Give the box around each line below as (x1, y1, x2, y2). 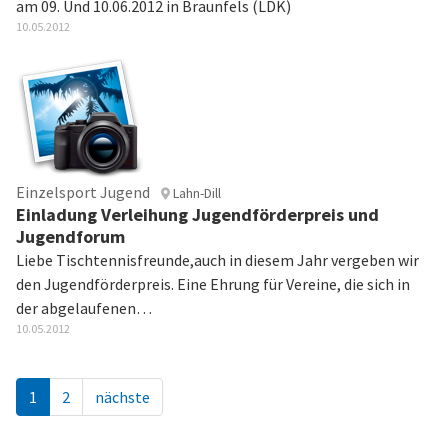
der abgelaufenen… (16, 298, 152, 318)
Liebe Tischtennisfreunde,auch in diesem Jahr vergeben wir (16, 250, 419, 270)
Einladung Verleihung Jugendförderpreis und (16, 203, 379, 226)
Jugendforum (16, 225, 125, 248)
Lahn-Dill (170, 184, 221, 202)
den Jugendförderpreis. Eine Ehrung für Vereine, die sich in (16, 274, 410, 294)
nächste (95, 387, 150, 407)
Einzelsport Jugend (16, 182, 150, 202)
